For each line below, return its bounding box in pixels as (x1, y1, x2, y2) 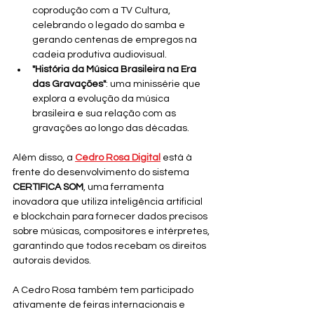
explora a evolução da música (32, 93, 172, 104)
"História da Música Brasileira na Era (32, 64, 198, 74)
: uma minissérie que (106, 78, 203, 89)
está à (161, 152, 194, 163)
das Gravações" (32, 78, 106, 89)
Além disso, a (13, 152, 75, 163)
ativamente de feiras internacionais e (13, 299, 187, 310)
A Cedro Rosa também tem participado (13, 285, 196, 295)
